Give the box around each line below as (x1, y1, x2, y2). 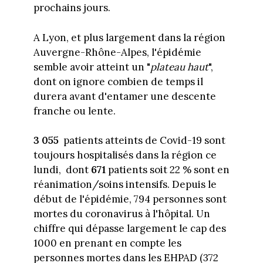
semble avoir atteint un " (33, 60, 150, 73)
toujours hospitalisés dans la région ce (33, 149, 217, 162)
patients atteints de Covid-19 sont (58, 134, 225, 147)
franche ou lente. (33, 104, 116, 117)
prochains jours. (33, 1, 110, 15)
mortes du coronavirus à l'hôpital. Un (33, 207, 210, 221)
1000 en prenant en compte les (33, 237, 181, 250)
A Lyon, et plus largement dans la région (33, 31, 225, 44)
